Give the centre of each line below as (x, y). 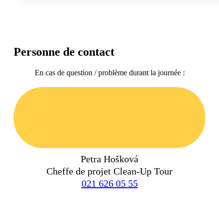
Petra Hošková (109, 159)
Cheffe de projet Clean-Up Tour (109, 171)
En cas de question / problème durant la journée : (109, 72)
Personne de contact (66, 52)
